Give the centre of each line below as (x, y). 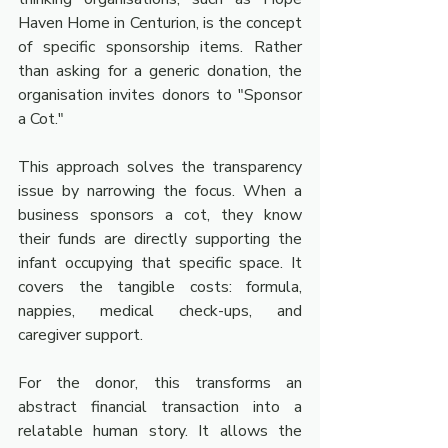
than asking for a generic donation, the (160, 71)
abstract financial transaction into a (160, 407)
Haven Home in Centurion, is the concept (160, 23)
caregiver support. (80, 335)
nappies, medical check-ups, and (160, 311)
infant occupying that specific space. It (160, 263)
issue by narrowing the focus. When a (160, 191)
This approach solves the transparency (160, 167)
